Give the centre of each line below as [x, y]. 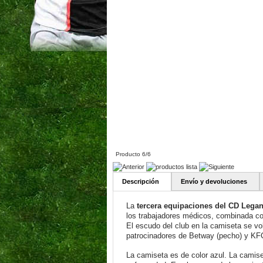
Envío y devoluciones [214, 181]
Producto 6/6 [133, 154]
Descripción [141, 181]
